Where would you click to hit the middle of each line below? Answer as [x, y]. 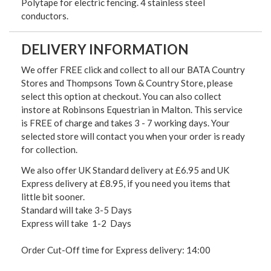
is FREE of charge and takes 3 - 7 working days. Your [126, 122]
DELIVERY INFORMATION [105, 49]
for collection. [49, 149]
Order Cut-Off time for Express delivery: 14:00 [116, 250]
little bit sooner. [53, 196]
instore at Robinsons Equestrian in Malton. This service [132, 109]
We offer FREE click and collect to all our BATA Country [133, 69]
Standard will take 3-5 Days [77, 210]
